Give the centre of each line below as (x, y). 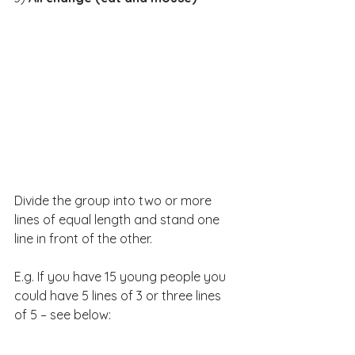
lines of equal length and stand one (118, 219)
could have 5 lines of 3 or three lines (119, 295)
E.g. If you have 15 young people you (122, 276)
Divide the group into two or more (115, 200)
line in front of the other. (83, 238)
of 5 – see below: (63, 314)
